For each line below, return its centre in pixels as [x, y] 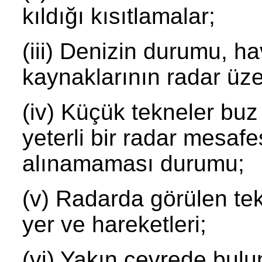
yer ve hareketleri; [114, 225]
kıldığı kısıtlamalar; [119, 16]
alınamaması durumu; [133, 164]
